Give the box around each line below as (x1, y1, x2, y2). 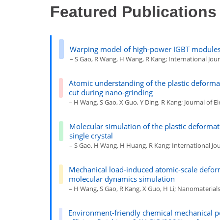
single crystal (69, 130, 113, 140)
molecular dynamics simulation (68, 173, 175, 184)
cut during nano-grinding (69, 87, 153, 97)
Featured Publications (50, 3, 217, 21)
